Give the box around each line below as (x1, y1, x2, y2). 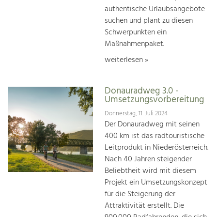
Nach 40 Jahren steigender (105, 153, 192, 166)
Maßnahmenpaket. (105, 38, 164, 51)
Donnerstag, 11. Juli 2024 (105, 108, 168, 119)
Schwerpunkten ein (105, 26, 167, 39)
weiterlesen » (105, 54, 148, 67)
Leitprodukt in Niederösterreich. (105, 141, 208, 154)
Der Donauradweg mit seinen (105, 118, 200, 131)
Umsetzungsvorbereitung (105, 93, 204, 108)
